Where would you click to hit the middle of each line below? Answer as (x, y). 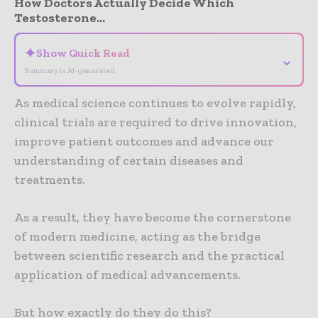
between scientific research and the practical (149, 256)
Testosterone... (60, 18)
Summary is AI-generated (70, 71)
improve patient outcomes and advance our (144, 142)
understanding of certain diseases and (129, 161)
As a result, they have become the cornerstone (153, 218)
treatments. (50, 180)
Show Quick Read (83, 53)
